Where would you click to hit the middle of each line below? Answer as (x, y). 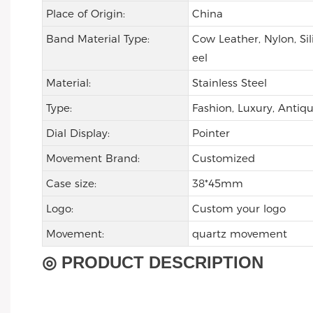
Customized (223, 159)
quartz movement (239, 234)
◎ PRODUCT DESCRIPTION (153, 263)
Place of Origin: (85, 14)
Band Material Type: (97, 39)
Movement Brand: (93, 159)
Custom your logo (239, 209)
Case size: (71, 184)
